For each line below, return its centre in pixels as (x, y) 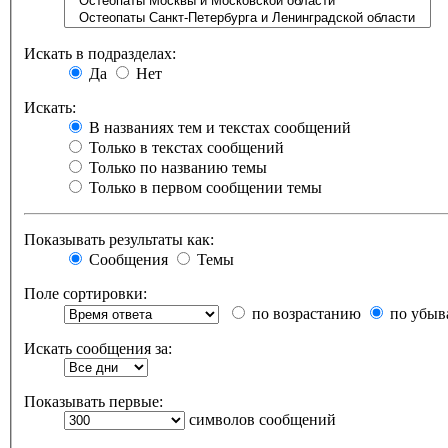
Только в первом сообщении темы (203, 188)
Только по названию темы (176, 168)
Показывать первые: (93, 402)
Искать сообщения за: (98, 349)
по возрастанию (304, 314)
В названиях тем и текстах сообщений (218, 128)
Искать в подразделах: (100, 54)
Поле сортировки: (85, 294)
